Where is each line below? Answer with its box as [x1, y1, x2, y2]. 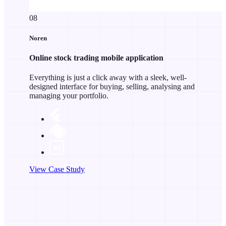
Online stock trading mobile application [29, 53, 163, 62]
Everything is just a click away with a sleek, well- [29, 73, 187, 82]
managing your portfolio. [29, 91, 108, 100]
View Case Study [29, 165, 85, 174]
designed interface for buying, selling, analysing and [29, 82, 195, 91]
